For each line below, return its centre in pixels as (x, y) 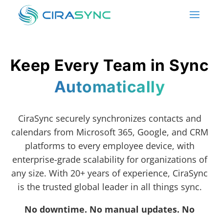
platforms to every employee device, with (109, 146)
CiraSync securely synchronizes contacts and (109, 118)
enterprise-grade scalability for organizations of (109, 159)
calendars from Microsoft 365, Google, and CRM (109, 132)
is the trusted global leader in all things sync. (109, 187)
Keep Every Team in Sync (109, 65)
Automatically (109, 87)
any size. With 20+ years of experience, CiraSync (109, 173)
